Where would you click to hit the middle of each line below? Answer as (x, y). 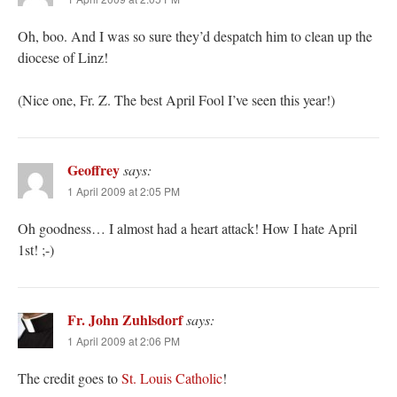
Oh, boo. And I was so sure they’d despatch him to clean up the (195, 36)
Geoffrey (93, 170)
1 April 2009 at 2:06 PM (124, 341)
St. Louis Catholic (172, 378)
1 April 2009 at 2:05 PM (124, 191)
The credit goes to (70, 378)
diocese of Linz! (63, 58)
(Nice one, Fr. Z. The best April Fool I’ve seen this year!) (176, 100)
